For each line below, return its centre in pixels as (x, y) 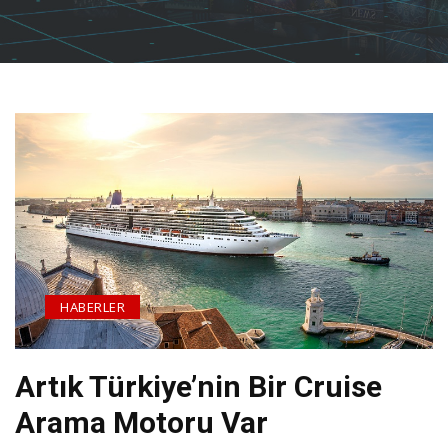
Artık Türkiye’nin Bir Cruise (198, 387)
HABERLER (92, 307)
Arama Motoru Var (141, 423)
